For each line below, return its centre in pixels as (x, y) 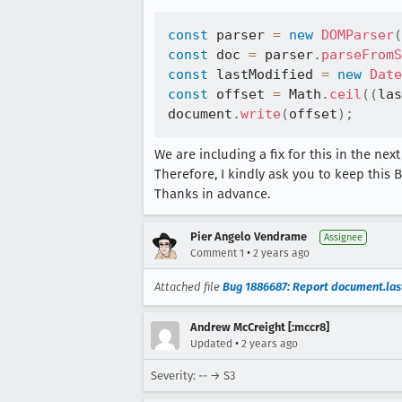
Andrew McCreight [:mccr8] (260, 327)
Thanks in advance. (212, 193)
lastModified (265, 74)
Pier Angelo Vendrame (249, 236)
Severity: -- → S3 (193, 375)
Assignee (343, 237)
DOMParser (358, 35)
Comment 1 (217, 253)
